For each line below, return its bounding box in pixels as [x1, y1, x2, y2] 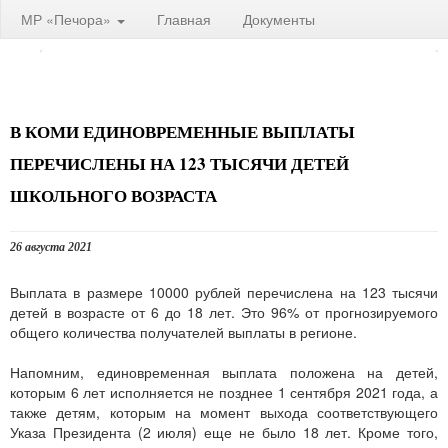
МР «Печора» [21, 9, 115, 29]
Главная [157, 9, 211, 29]
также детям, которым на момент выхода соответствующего [10, 402, 438, 422]
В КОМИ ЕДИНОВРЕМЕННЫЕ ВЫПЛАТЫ [10, 119, 355, 144]
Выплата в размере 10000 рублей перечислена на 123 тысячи [10, 282, 438, 302]
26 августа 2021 [10, 240, 92, 254]
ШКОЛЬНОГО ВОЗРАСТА [10, 183, 217, 208]
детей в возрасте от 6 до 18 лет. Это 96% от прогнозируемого [10, 302, 438, 322]
